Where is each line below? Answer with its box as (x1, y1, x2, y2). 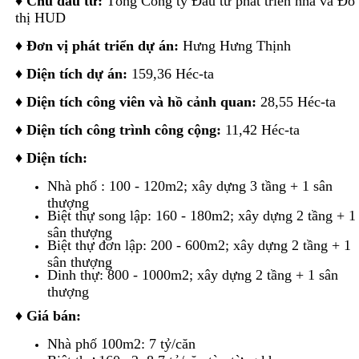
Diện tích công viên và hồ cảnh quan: (26, 93, 260, 110)
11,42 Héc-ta (220, 121, 300, 138)
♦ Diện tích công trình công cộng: (14, 121, 221, 138)
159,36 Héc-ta (131, 65, 214, 82)
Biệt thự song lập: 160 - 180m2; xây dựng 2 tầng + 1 (46, 207, 356, 224)
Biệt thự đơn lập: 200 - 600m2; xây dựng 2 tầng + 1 (46, 236, 351, 253)
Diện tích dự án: (26, 65, 131, 82)
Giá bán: (26, 307, 81, 324)
